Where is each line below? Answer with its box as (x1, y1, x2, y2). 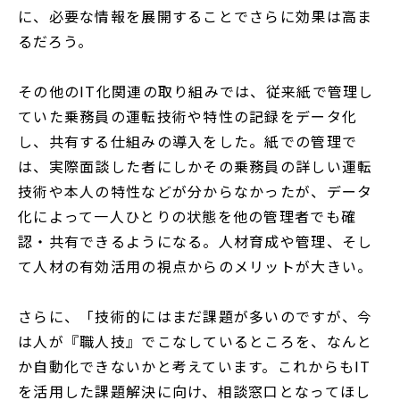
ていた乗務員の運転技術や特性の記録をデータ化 (18, 105, 358, 128)
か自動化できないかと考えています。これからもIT (18, 355, 371, 378)
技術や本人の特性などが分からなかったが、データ (18, 180, 373, 203)
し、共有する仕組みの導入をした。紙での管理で (18, 130, 358, 153)
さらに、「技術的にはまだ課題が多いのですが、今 (18, 305, 373, 328)
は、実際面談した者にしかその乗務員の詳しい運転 (18, 155, 373, 178)
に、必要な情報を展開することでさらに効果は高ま (18, 5, 373, 28)
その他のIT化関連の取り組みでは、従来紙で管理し (18, 80, 374, 103)
